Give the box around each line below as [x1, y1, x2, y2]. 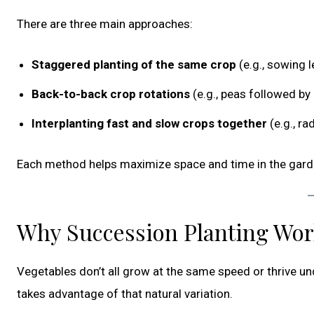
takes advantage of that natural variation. [17, 287, 233, 301]
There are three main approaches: [17, 17, 193, 32]
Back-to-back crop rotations [32, 87, 190, 102]
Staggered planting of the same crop [32, 57, 236, 72]
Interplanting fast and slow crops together [32, 116, 267, 131]
